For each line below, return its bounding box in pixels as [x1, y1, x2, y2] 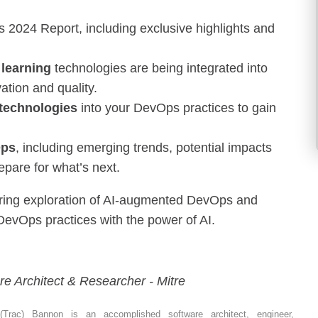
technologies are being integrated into [51, 60, 268, 75]
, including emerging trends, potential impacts [16, 140, 272, 155]
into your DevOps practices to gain [77, 100, 276, 115]
